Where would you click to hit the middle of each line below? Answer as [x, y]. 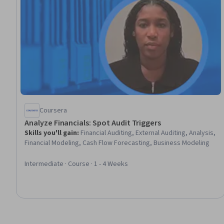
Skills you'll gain [51, 133]
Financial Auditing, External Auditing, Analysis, [148, 133]
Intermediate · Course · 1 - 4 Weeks [76, 164]
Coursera [53, 111]
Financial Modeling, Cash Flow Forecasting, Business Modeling [117, 143]
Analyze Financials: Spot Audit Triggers [93, 123]
